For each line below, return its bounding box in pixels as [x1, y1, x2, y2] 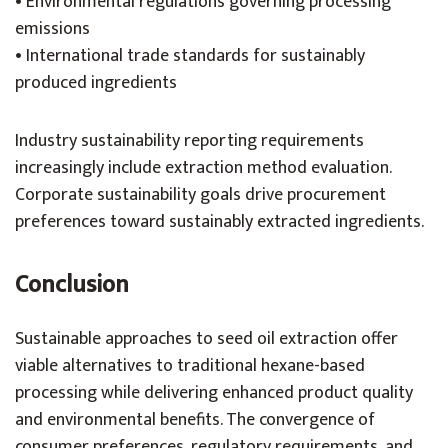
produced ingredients [15, 68, 177, 98]
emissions [15, 14, 90, 44]
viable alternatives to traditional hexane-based [15, 351, 365, 381]
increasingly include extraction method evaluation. [15, 153, 391, 183]
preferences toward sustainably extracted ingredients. [15, 207, 424, 237]
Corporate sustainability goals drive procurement [15, 180, 386, 210]
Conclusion [15, 265, 129, 305]
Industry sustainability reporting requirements [15, 126, 364, 156]
